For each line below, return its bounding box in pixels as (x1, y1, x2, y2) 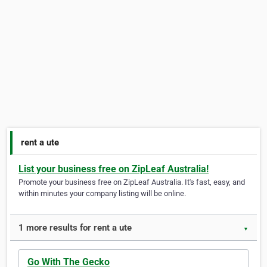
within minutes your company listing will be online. (18, 189, 186, 198)
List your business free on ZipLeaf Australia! (18, 163, 209, 175)
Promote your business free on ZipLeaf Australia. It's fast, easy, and (18, 178, 245, 187)
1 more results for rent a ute (18, 222, 132, 234)
